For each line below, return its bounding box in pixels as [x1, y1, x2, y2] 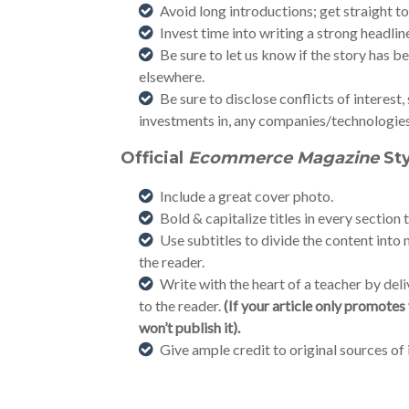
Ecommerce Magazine [188, 148, 379, 168]
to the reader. [139, 297, 221, 314]
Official [121, 148, 184, 168]
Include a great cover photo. [160, 187, 333, 204]
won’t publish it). [139, 319, 240, 336]
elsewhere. [139, 68, 204, 85]
